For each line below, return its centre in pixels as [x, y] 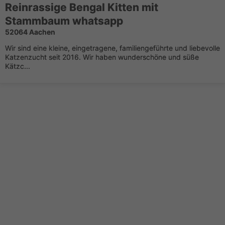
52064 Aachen [30, 32]
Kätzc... [18, 66]
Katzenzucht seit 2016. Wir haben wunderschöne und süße [102, 57]
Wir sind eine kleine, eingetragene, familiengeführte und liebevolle [113, 48]
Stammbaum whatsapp [64, 21]
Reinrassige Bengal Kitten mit [82, 7]
